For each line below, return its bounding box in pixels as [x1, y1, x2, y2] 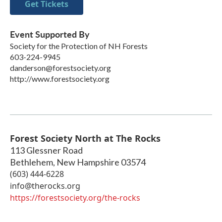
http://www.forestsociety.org [10, 73, 110, 83]
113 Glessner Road [10, 144, 83, 156]
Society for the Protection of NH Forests [10, 41, 148, 51]
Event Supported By [10, 27, 90, 40]
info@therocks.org [10, 180, 80, 191]
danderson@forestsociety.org [10, 62, 111, 72]
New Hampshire [56, 156, 119, 167]
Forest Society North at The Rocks [10, 132, 161, 144]
